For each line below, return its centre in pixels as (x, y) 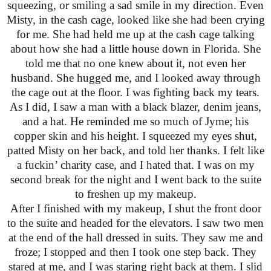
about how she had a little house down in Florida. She (135, 48)
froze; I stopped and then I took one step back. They (135, 252)
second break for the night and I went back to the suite (135, 179)
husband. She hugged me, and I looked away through (135, 77)
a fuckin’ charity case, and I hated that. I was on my (135, 165)
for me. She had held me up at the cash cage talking (135, 34)
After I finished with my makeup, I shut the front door (135, 208)
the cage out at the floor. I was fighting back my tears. (135, 92)
